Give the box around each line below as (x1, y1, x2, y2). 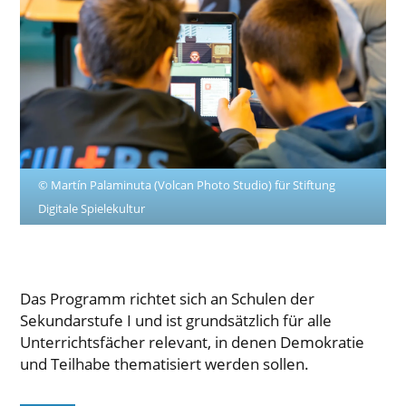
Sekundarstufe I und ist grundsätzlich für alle (20, 309, 333, 331)
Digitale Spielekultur (38, 199, 146, 217)
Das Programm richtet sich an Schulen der (20, 287, 315, 309)
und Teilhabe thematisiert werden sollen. (20, 353, 310, 374)
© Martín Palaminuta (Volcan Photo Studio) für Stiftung (38, 176, 336, 193)
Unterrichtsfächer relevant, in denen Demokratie (20, 331, 365, 353)
